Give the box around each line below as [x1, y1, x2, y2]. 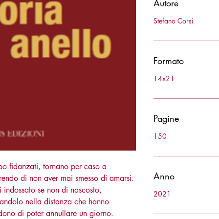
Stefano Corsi [153, 16, 194, 25]
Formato [153, 55, 184, 66]
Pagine [153, 112, 179, 124]
